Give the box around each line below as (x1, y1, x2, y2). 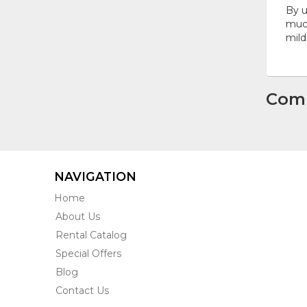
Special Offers (56, 247, 122, 260)
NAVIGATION (54, 169, 137, 184)
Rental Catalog (56, 229, 127, 242)
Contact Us (56, 284, 110, 297)
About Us (56, 210, 101, 223)
